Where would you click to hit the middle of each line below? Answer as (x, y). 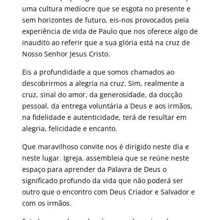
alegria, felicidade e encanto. (69, 128)
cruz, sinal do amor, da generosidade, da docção (102, 94)
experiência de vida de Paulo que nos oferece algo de (110, 31)
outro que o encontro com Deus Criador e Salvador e (108, 192)
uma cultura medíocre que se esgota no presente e (106, 8)
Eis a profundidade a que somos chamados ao (98, 72)
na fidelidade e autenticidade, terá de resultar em (104, 117)
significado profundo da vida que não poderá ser (102, 180)
